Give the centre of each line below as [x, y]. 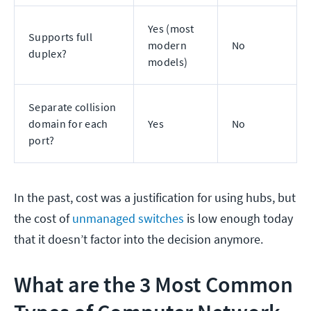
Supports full [60, 37]
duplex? [49, 54]
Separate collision [73, 107]
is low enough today [238, 219]
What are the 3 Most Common [153, 285]
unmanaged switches [128, 219]
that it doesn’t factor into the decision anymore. [140, 239]
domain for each [68, 124]
